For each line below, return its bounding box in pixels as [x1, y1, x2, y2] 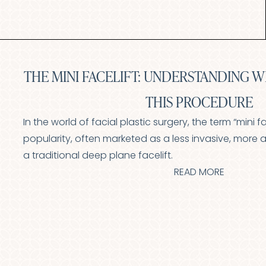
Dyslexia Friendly [37, 31, 102, 40]
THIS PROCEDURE [145, 92, 253, 112]
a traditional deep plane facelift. [23, 151, 173, 161]
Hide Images [152, 31, 202, 40]
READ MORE [174, 168, 224, 178]
